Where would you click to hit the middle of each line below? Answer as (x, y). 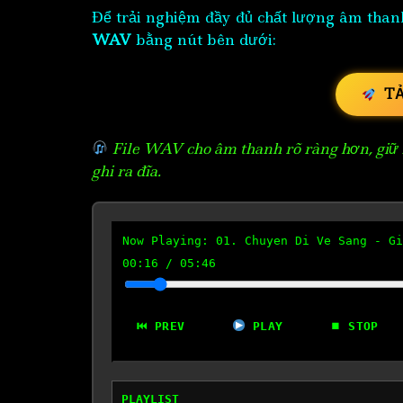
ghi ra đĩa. (126, 170)
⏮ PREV (161, 326)
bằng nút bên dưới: (204, 39)
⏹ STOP (354, 326)
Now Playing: (169, 240)
